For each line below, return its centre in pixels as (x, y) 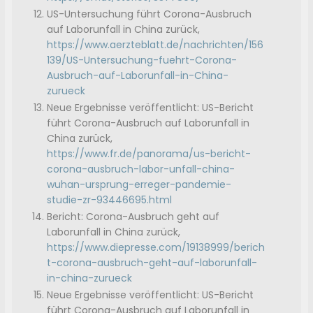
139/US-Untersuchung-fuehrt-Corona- (142, 60)
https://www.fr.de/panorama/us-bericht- (149, 154)
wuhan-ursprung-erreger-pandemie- (139, 185)
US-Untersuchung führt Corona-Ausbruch (150, 14)
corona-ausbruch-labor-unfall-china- (141, 169)
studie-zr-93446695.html (110, 200)
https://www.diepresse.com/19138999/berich (156, 248)
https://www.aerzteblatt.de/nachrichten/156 (155, 45)
